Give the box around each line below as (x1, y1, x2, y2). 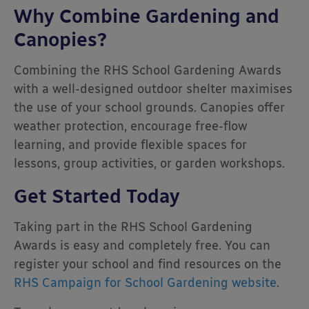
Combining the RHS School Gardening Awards (14, 62, 281, 78)
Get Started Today (14, 183, 180, 208)
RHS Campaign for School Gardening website (14, 275, 277, 290)
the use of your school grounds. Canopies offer (14, 99, 285, 115)
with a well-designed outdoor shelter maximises (14, 81, 292, 97)
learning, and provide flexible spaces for (14, 137, 247, 152)
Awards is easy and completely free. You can (14, 237, 270, 253)
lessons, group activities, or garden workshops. (14, 155, 285, 171)
